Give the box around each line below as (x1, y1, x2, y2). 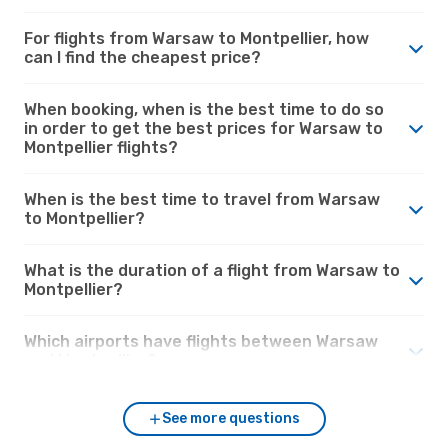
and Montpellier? (24, 350, 157, 370)
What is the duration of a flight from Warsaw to (24, 260, 400, 280)
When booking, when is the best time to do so (24, 99, 384, 119)
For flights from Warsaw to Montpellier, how (24, 28, 369, 48)
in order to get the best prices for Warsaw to (24, 118, 383, 138)
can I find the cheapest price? (24, 47, 261, 67)
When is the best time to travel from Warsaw (24, 189, 380, 209)
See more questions (162, 409, 300, 427)
